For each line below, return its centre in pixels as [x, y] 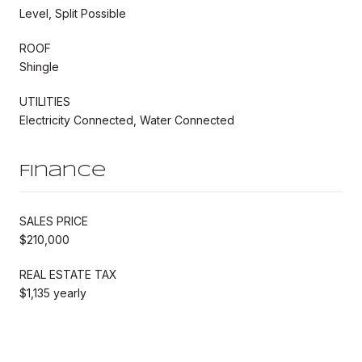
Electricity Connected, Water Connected [127, 120]
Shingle [39, 66]
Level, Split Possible [73, 13]
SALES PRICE [54, 221]
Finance [63, 171]
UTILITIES [45, 101]
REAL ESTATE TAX [68, 274]
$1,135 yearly [53, 293]
